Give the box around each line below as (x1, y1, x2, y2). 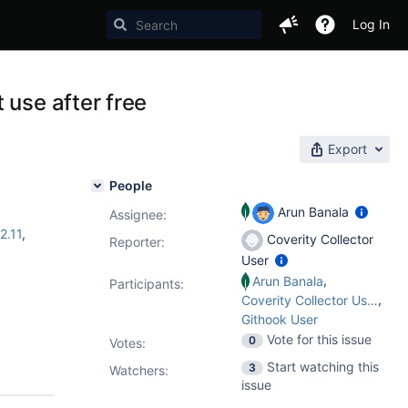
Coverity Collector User (367, 292, 378, 308)
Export (328, 141, 367, 157)
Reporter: (109, 234, 165, 250)
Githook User (241, 311, 318, 327)
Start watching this (267, 359, 379, 374)
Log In (352, 16, 390, 32)
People (109, 178, 152, 193)
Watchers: (109, 362, 168, 378)
